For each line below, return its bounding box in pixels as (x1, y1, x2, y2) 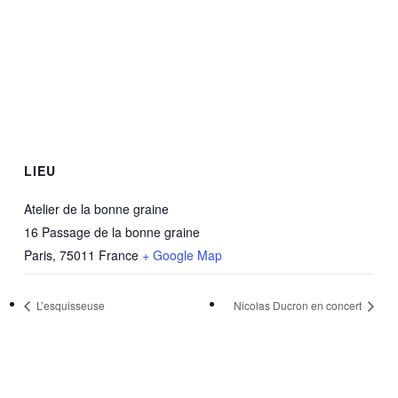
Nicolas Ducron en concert (234, 298, 365, 314)
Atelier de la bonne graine (23, 200, 169, 219)
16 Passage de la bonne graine (23, 223, 200, 242)
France (98, 246, 139, 265)
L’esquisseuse (33, 298, 105, 314)
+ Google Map (141, 246, 222, 265)
